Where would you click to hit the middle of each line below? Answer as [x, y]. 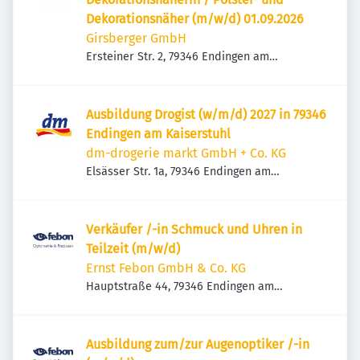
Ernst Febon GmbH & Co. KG [166, 268]
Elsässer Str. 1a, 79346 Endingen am [178, 172]
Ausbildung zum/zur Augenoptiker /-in [198, 344]
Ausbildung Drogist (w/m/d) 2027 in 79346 [206, 115]
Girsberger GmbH [136, 38]
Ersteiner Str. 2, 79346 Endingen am [178, 57]
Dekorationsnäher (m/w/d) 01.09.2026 [195, 19]
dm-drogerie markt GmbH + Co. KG [186, 153]
